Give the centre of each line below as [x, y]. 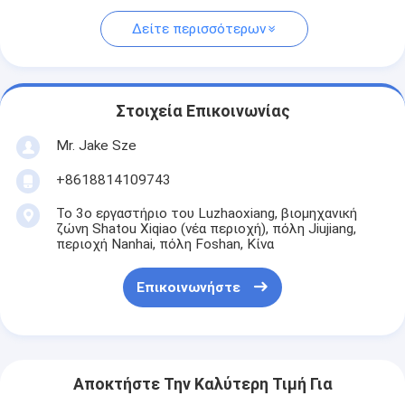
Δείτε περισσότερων [198, 29]
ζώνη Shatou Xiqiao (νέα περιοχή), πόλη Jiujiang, [206, 228]
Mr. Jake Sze [96, 145]
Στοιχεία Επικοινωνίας [202, 112]
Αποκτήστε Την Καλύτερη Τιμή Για [202, 385]
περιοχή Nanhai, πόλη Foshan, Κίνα [165, 244]
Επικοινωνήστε [188, 288]
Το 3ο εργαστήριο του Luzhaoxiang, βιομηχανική [206, 213]
